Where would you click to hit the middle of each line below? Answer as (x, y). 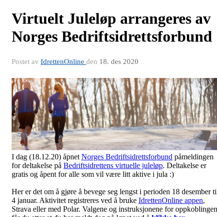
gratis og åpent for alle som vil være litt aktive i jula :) (93, 174)
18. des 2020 (119, 62)
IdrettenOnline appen (171, 200)
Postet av (26, 62)
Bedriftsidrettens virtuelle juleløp (113, 165)
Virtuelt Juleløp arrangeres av (111, 18)
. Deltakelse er (185, 165)
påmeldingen (193, 156)
